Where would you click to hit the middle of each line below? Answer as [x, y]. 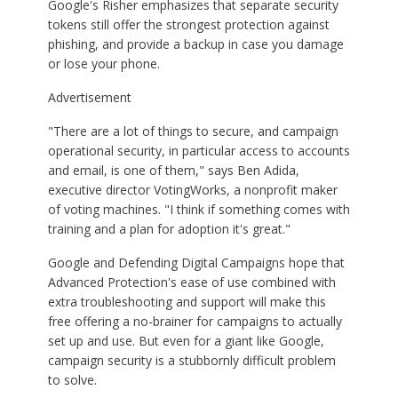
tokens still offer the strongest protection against [188, 24]
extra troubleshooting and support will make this [187, 301]
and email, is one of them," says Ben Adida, [173, 170]
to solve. [72, 379]
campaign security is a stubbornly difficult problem [191, 360]
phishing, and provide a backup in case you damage [195, 44]
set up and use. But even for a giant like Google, [186, 340]
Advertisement [89, 97]
